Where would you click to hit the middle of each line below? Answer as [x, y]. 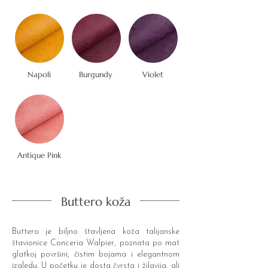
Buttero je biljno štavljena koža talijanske [96, 232]
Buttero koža [96, 202]
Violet [153, 75]
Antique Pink [39, 156]
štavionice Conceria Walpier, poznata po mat [96, 243]
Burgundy [96, 75]
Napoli [39, 75]
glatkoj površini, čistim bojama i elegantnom [96, 255]
